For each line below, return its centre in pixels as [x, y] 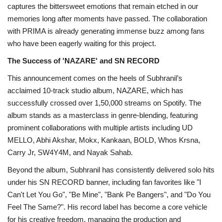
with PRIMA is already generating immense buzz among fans [106, 31]
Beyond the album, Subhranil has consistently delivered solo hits [111, 169]
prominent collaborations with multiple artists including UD [100, 127]
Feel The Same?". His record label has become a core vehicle [107, 207]
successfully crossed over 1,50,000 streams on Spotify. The [104, 103]
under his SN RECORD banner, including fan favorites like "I [104, 182]
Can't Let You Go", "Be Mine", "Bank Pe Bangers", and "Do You [109, 194]
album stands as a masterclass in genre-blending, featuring [103, 115]
